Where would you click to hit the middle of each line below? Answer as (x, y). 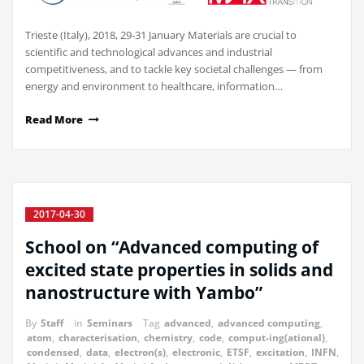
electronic (196, 353)
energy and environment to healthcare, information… (154, 87)
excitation (280, 353)
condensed (53, 353)
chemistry (168, 338)
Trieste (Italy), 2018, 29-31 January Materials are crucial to (161, 35)
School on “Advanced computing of (172, 247)
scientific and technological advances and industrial (149, 52)
